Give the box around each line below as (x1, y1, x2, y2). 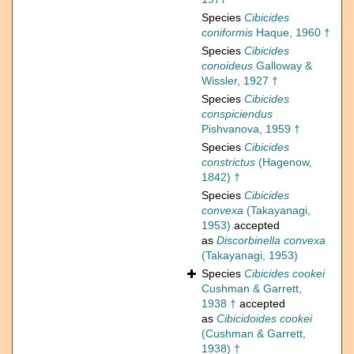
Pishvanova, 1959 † (201, 122, 300, 136)
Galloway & (253, 59, 312, 73)
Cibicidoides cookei (217, 312, 312, 326)
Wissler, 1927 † (201, 74, 278, 88)
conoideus (201, 59, 253, 73)
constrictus (201, 156, 255, 169)
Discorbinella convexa (217, 234, 326, 247)
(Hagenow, (255, 156, 312, 169)
